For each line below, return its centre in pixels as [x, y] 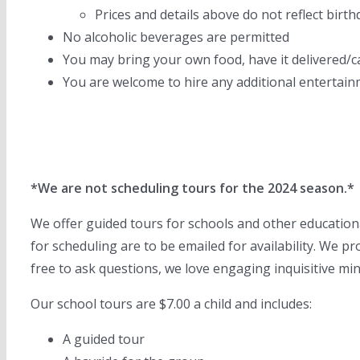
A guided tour [104, 339]
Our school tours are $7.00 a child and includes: [171, 304]
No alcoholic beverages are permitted [176, 37]
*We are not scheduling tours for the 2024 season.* [192, 188]
